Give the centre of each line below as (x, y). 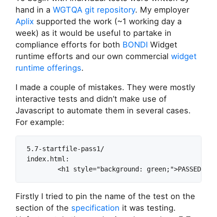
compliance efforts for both (69, 45)
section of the (43, 208)
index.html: (48, 159)
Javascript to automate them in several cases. (103, 110)
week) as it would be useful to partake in (93, 33)
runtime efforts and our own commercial (93, 56)
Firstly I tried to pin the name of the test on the (105, 196)
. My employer (162, 10)
